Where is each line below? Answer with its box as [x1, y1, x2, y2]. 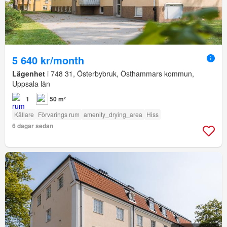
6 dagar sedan [12, 121, 53, 131]
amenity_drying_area [84, 110, 142, 119]
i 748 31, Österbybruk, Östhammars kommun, [45, 68, 194, 79]
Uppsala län [12, 79, 50, 89]
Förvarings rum [38, 110, 80, 119]
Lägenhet [12, 68, 45, 79]
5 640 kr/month [12, 53, 84, 68]
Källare [14, 110, 34, 119]
